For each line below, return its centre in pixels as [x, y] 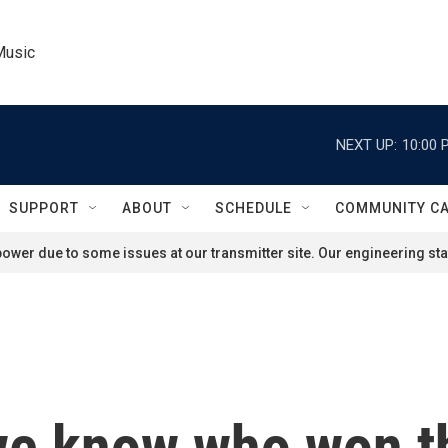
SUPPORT [44, 208]
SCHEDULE [253, 208]
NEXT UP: [366, 144]
